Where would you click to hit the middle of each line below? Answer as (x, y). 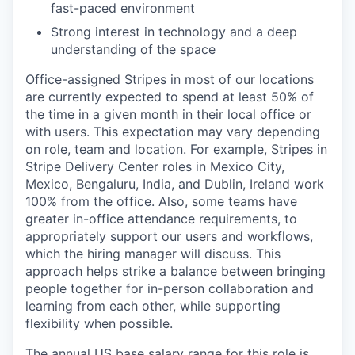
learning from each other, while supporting (153, 306)
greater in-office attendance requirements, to (161, 219)
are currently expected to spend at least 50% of (170, 97)
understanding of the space (133, 49)
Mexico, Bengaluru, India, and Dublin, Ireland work (175, 184)
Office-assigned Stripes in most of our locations (170, 79)
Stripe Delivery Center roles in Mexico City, (155, 166)
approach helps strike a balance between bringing (176, 271)
